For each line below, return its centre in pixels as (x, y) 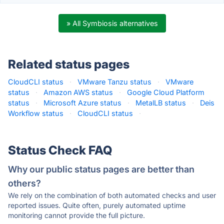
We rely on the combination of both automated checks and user (112, 195)
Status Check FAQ (60, 150)
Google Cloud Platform (166, 92)
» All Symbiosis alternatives (112, 23)
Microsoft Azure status (82, 103)
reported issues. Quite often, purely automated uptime (97, 205)
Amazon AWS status (78, 92)
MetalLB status (161, 103)
